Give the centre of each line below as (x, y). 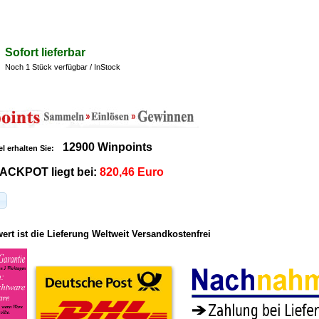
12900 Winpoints (108, 147)
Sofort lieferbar (45, 53)
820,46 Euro (132, 172)
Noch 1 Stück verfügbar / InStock (63, 67)
